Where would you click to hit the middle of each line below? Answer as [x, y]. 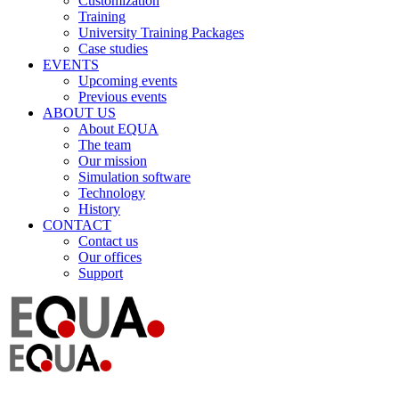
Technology [112, 193]
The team [105, 145]
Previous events [122, 97]
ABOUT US [79, 113]
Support [101, 273]
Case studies [113, 49]
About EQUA [118, 129]
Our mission [113, 161]
